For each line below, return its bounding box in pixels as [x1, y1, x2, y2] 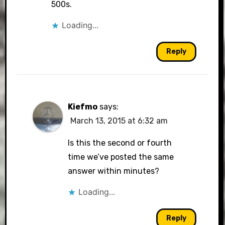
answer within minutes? [67, 166, 159, 176]
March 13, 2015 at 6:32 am [70, 116, 168, 126]
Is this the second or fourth [67, 138, 172, 148]
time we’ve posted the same [67, 152, 174, 162]
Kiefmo [67, 102, 97, 111]
